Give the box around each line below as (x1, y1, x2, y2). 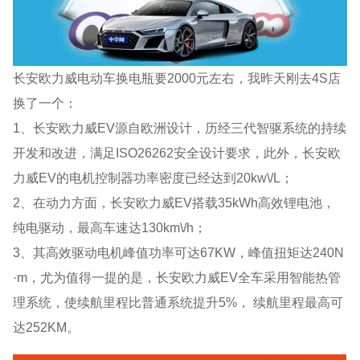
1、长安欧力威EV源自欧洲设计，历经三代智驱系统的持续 (13, 120, 347, 135)
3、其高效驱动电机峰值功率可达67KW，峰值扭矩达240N (13, 244, 345, 260)
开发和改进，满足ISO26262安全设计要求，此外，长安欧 (13, 145, 342, 160)
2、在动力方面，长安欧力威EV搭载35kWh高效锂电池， (13, 194, 336, 210)
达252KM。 (13, 319, 80, 334)
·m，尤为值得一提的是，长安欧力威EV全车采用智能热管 (13, 269, 342, 284)
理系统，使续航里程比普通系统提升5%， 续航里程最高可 (13, 294, 344, 309)
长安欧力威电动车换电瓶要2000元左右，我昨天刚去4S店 (13, 70, 342, 85)
